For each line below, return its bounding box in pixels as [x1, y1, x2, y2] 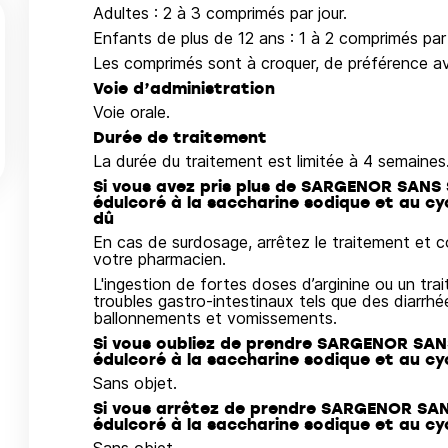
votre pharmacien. [92, 249, 226, 269]
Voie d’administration [92, 77, 275, 99]
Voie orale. [92, 102, 170, 122]
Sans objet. [92, 373, 177, 393]
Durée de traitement [92, 126, 267, 148]
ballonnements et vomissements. [92, 308, 337, 328]
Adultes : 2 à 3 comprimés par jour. [92, 3, 347, 23]
